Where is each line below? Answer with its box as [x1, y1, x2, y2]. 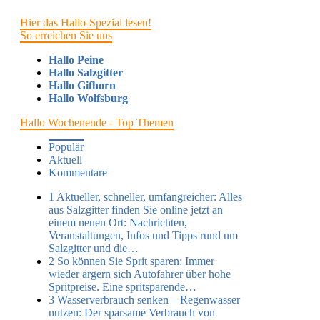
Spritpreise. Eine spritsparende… [49, 280, 196, 293]
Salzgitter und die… [49, 241, 139, 254]
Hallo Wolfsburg [49, 91, 128, 104]
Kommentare [49, 166, 107, 179]
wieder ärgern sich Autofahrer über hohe [49, 267, 231, 280]
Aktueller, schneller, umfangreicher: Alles [56, 190, 242, 203]
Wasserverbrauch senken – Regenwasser [57, 293, 240, 306]
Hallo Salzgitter [49, 66, 123, 79]
